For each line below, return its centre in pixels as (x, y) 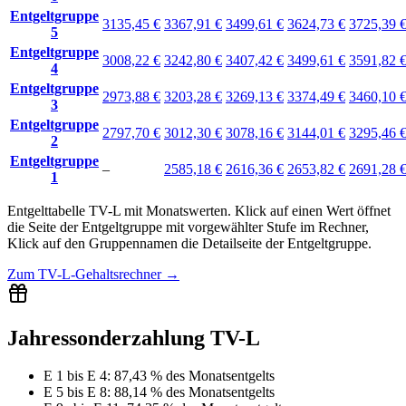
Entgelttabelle (48, 210)
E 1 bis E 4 (75, 376)
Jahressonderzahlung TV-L (134, 338)
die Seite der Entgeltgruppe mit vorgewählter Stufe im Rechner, (188, 227)
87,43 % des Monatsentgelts (194, 376)
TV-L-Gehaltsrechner (100, 274)
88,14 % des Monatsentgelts (194, 392)
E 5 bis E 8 (75, 392)
